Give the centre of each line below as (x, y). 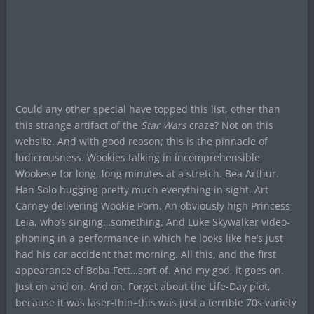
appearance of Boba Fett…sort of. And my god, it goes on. (149, 270)
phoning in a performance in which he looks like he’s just (149, 238)
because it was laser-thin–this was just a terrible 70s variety (156, 302)
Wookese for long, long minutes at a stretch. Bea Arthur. (147, 173)
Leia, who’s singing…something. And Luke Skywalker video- (152, 221)
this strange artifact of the (78, 125)
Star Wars (163, 125)
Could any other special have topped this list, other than (148, 109)
